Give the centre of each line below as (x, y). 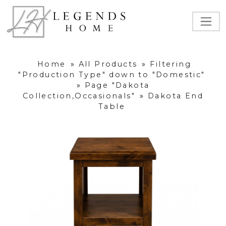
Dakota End (176, 96)
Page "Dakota (117, 86)
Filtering (171, 64)
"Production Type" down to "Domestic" (112, 75)
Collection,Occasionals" (79, 96)
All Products (108, 64)
